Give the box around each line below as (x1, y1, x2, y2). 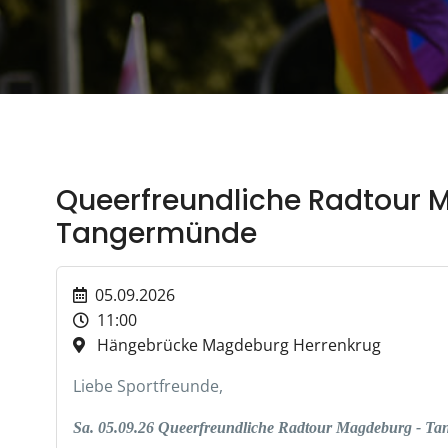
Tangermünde (56, 214, 257, 253)
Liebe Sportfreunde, (73, 375, 223, 397)
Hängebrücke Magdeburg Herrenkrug (85, 334, 381, 356)
